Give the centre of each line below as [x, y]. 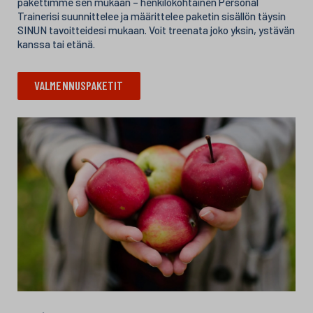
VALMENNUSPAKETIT [79, 86]
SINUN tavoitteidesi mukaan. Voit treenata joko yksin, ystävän [156, 30]
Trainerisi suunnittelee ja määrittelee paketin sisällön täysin [152, 16]
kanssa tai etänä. [56, 44]
